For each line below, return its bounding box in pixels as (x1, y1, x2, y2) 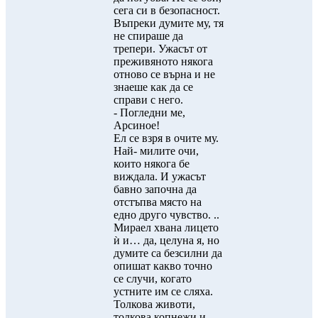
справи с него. (114, 94, 183, 106)
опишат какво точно (114, 260, 212, 272)
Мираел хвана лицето (114, 221, 219, 234)
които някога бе (114, 158, 190, 170)
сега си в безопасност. (114, 4, 220, 16)
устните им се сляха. (114, 285, 213, 297)
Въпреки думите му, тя (114, 17, 224, 29)
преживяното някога (114, 55, 213, 67)
